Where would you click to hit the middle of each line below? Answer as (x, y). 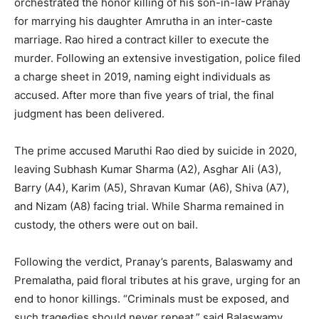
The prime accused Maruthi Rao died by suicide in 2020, (156, 150)
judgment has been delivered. (89, 113)
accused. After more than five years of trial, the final (144, 95)
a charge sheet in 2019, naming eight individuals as (142, 76)
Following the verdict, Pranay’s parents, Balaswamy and (153, 261)
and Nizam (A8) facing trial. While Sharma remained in (149, 206)
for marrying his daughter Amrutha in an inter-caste (143, 21)
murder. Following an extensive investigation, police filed (157, 58)
